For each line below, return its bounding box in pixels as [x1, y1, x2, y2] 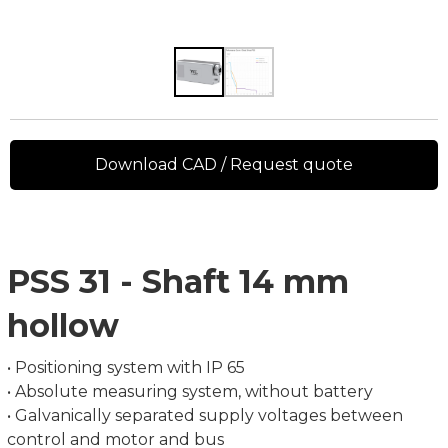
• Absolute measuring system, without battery [7, 382, 373, 401]
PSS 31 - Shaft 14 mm [7, 262, 349, 301]
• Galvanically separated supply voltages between [7, 406, 403, 425]
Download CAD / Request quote [95, 155, 353, 174]
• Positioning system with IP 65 [7, 358, 245, 377]
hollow [7, 306, 119, 345]
